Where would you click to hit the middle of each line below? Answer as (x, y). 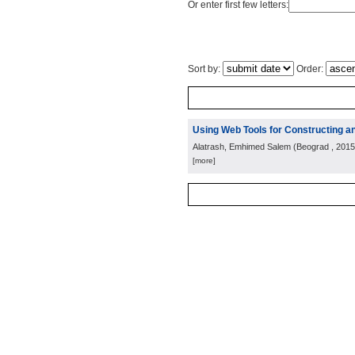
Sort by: (205, 69)
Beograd (313, 147)
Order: (310, 69)
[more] (204, 160)
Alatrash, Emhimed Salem (242, 147)
